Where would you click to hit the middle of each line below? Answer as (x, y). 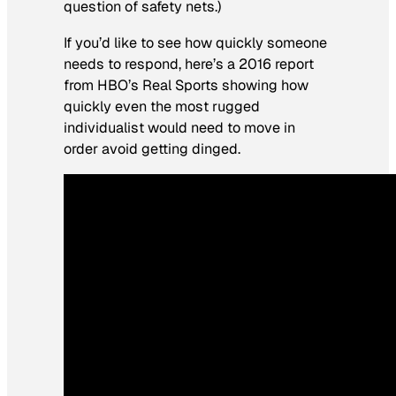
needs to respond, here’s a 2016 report (189, 64)
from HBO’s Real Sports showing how (186, 85)
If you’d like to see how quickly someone (195, 42)
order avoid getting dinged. (152, 148)
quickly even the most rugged (162, 106)
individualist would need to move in (179, 127)
